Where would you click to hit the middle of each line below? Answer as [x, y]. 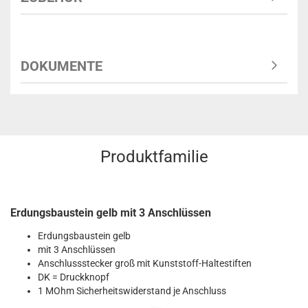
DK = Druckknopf [74, 277]
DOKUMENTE [62, 66]
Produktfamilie [154, 157]
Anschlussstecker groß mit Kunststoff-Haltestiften [145, 263]
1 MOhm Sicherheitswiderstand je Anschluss [132, 291]
